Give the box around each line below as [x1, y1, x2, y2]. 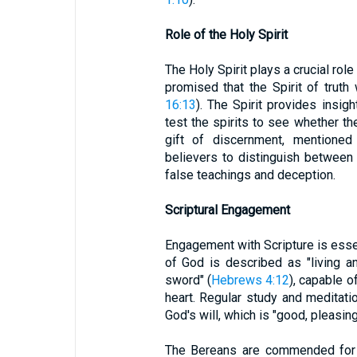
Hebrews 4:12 [210, 273, 290, 288]
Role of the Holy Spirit [164, 27, 288, 42]
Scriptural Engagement [164, 202, 290, 218]
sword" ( [164, 273, 211, 288]
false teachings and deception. [164, 167, 335, 182]
